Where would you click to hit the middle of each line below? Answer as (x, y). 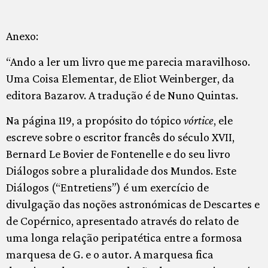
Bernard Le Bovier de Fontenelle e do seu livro (118, 154)
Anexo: (22, 36)
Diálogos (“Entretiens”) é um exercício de (107, 188)
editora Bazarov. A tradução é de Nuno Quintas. (122, 95)
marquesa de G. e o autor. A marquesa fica (110, 255)
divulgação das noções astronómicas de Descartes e (133, 204)
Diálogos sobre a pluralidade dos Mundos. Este (121, 171)
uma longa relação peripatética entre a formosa (124, 238)
